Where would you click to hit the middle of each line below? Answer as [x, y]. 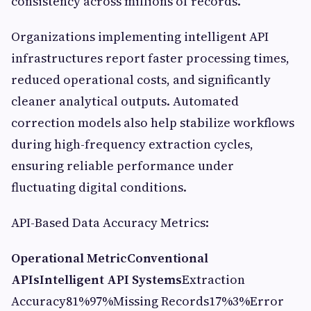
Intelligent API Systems [111, 280]
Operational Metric [69, 258]
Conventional [168, 258]
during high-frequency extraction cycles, [132, 144]
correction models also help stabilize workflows [153, 123]
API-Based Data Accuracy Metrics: [110, 223]
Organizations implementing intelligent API [140, 37]
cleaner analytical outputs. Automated [125, 101]
